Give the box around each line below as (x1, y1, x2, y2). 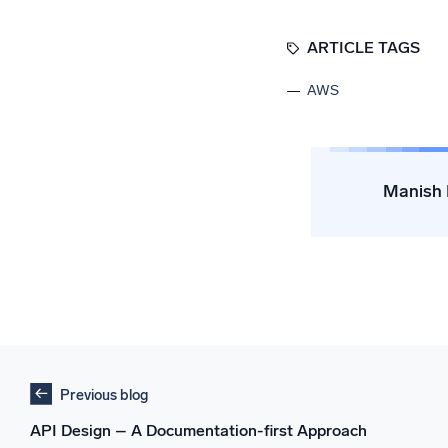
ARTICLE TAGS (306, 38, 420, 58)
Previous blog (60, 385, 148, 404)
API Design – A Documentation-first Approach (30, 420, 367, 440)
